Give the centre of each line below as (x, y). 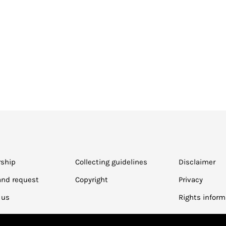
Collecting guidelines (111, 162)
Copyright (91, 180)
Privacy (190, 180)
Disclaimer (197, 162)
